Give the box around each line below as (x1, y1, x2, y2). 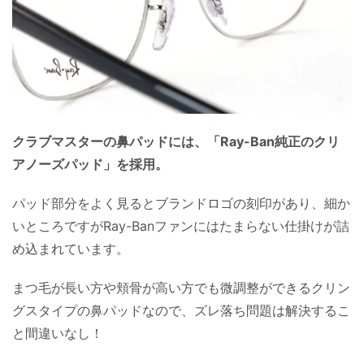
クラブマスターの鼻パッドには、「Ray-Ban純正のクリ (12, 132, 340, 149)
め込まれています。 (12, 240, 129, 257)
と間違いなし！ (12, 324, 103, 341)
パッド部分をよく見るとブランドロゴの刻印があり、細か (12, 194, 350, 211)
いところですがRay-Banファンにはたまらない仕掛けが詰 (12, 217, 349, 234)
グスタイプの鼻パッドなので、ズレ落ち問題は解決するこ (12, 301, 350, 318)
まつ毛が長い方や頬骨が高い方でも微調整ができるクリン (12, 279, 350, 296)
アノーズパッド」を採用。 (12, 155, 168, 172)
